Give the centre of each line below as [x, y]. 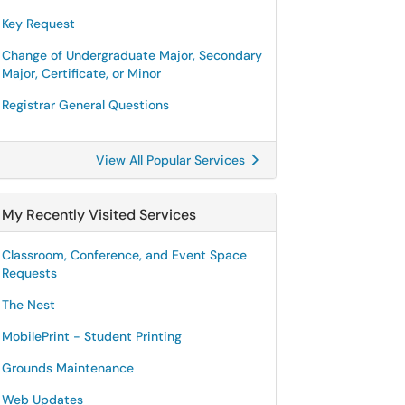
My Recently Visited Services [99, 215]
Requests [29, 273]
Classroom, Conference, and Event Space [124, 255]
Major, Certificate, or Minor [81, 73]
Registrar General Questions [85, 105]
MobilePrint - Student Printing [92, 336]
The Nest [28, 305]
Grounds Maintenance [68, 368]
